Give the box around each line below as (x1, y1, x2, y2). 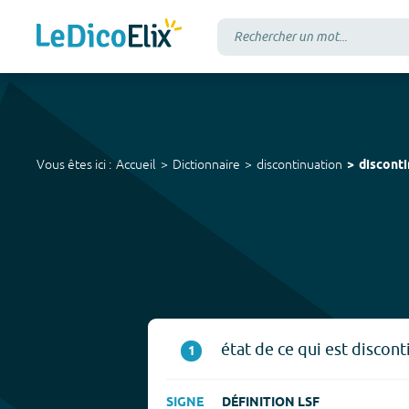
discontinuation (257, 157, 342, 172)
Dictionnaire (173, 157, 240, 172)
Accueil (116, 157, 156, 172)
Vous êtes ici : (37, 157, 111, 172)
